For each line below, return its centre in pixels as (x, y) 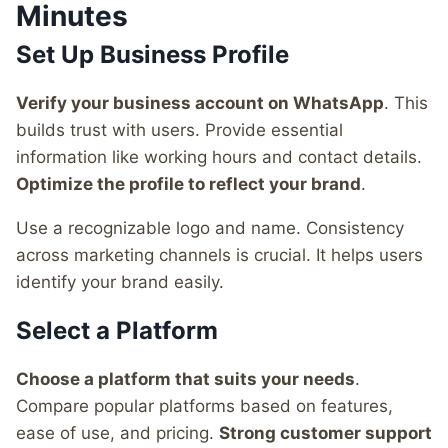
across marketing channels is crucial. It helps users (219, 254)
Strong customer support (325, 432)
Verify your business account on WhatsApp (200, 102)
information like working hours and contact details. (219, 156)
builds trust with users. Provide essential (179, 129)
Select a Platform (117, 330)
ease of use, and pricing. (117, 432)
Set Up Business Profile (152, 54)
